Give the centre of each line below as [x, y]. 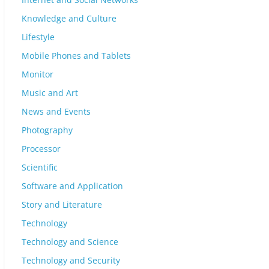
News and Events [56, 111]
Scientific [40, 167]
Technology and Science [70, 242]
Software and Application [72, 186]
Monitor [38, 74]
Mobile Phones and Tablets [76, 56]
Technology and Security [71, 260]
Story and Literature [62, 204]
